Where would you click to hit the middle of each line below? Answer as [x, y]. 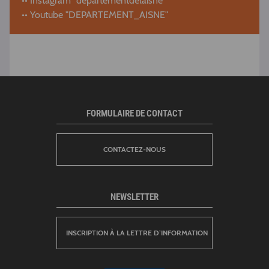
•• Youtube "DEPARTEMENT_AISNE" [95, 15]
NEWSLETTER [134, 197]
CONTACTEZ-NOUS [134, 149]
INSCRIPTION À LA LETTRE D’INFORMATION [137, 233]
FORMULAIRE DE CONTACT [134, 113]
